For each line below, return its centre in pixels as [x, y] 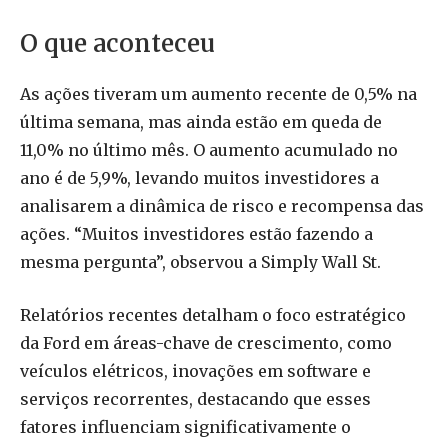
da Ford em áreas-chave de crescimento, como [206, 342]
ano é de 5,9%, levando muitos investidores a [199, 178]
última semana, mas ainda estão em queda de [201, 122]
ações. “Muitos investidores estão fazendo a [196, 234]
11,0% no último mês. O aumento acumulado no [209, 150]
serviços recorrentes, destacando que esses [195, 398]
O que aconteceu [117, 44]
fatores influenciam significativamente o [185, 426]
